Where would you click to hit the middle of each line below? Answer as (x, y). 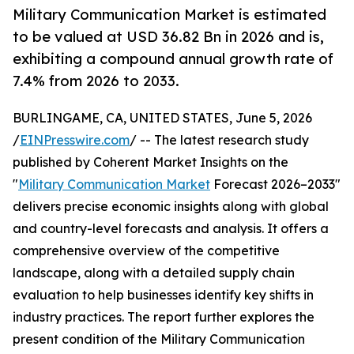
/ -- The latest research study (219, 140)
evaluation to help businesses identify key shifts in (163, 295)
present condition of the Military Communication (159, 339)
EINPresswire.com (75, 140)
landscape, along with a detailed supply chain (154, 273)
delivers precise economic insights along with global (171, 207)
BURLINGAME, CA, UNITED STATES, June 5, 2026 (162, 118)
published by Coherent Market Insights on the (151, 162)
